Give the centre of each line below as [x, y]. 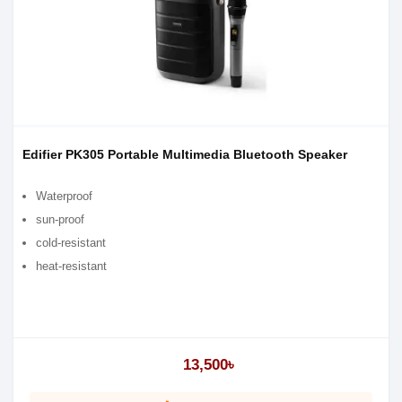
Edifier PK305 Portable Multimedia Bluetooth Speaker [185, 154]
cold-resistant [71, 243]
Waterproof [64, 196]
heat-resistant [71, 266]
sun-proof [60, 219]
